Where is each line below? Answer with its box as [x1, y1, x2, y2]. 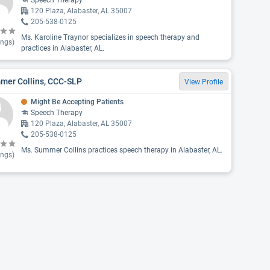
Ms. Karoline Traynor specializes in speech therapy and [20, 33, 199, 42]
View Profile [184, 78, 223, 86]
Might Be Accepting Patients [30, 98, 124, 106]
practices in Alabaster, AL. [20, 44, 104, 52]
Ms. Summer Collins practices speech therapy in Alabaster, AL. [20, 146, 222, 154]
